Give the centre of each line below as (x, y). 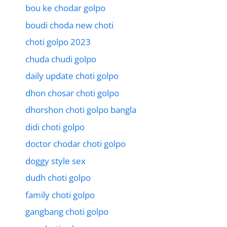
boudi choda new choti (69, 25)
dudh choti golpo (58, 178)
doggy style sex (55, 161)
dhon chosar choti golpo (72, 93)
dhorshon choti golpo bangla (81, 110)
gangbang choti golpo (67, 212)
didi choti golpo (55, 127)
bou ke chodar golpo (65, 8)
